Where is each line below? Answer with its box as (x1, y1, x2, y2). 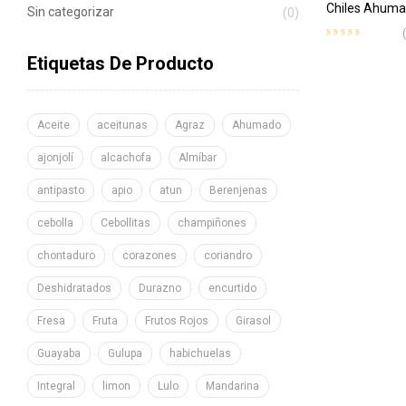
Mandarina (206, 379, 259, 392)
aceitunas (97, 118, 148, 131)
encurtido (208, 281, 256, 295)
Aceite (37, 118, 70, 131)
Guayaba (37, 346, 81, 360)
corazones (122, 248, 177, 262)
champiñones (178, 216, 246, 229)
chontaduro (37, 248, 95, 262)
